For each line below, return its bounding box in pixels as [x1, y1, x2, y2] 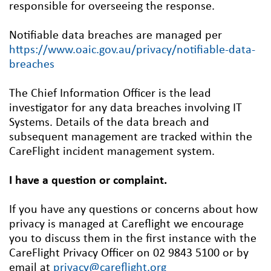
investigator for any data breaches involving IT [9, 102, 242, 115]
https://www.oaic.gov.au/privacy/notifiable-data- [9, 44, 255, 57]
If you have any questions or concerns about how [9, 204, 258, 217]
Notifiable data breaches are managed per [9, 30, 222, 42]
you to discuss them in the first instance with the [9, 233, 256, 246]
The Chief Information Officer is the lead [9, 88, 211, 100]
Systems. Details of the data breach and [9, 117, 209, 129]
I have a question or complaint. [9, 175, 167, 188]
